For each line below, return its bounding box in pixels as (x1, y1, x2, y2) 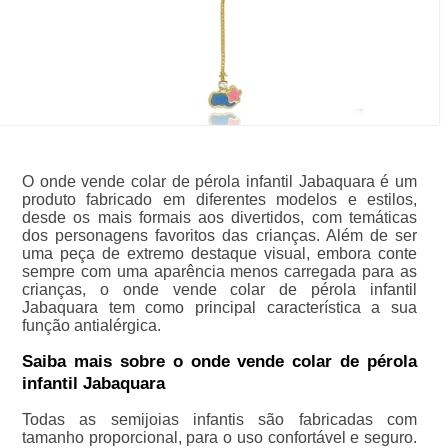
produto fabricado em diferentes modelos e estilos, (21, 191, 418, 209)
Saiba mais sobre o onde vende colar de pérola (21, 352, 418, 372)
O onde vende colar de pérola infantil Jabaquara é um (21, 173, 418, 191)
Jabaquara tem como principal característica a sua (21, 299, 418, 317)
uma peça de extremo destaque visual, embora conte (21, 245, 418, 263)
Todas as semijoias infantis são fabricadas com (21, 411, 418, 429)
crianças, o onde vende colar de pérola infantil (21, 281, 418, 299)
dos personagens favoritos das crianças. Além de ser (21, 227, 418, 245)
